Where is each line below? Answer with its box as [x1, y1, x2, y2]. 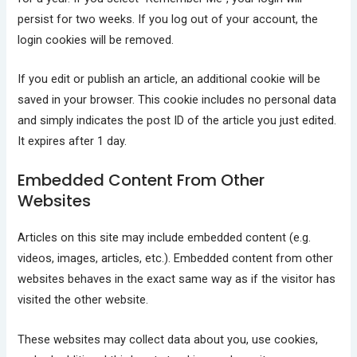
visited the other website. [18, 292, 149, 308]
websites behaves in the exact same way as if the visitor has [18, 272, 336, 287]
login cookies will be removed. [18, 32, 175, 47]
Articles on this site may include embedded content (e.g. [18, 230, 312, 245]
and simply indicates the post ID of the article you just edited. [18, 112, 337, 127]
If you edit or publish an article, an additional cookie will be [18, 71, 321, 86]
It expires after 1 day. [18, 133, 127, 148]
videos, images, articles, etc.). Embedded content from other [18, 251, 334, 266]
